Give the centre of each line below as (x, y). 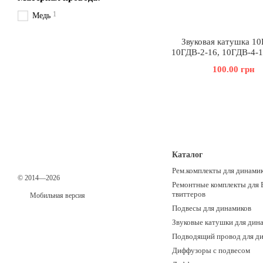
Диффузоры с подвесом (211, 250)
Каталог (187, 155)
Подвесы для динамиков (211, 208)
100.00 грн (234, 69)
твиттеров (188, 194)
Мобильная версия (57, 195)
